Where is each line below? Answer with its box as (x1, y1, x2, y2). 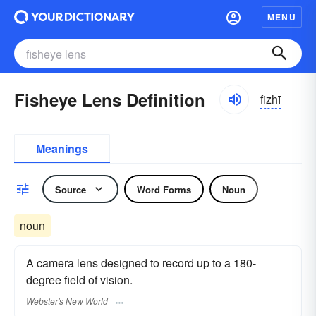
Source (55, 182, 86, 196)
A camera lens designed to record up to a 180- (26, 255, 256, 271)
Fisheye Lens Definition (14, 87, 205, 111)
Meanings (36, 140, 88, 157)
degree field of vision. (26, 272, 133, 288)
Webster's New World (26, 295, 108, 308)
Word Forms (137, 182, 191, 196)
